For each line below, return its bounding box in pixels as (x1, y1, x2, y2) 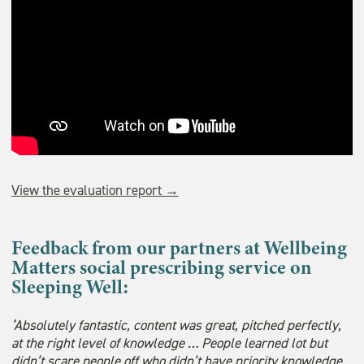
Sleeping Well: (11, 273, 129, 301)
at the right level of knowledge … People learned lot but (11, 334, 327, 353)
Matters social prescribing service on (11, 253, 312, 282)
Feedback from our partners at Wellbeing (11, 234, 347, 262)
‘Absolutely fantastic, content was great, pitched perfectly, (11, 316, 341, 335)
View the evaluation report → (11, 181, 179, 200)
